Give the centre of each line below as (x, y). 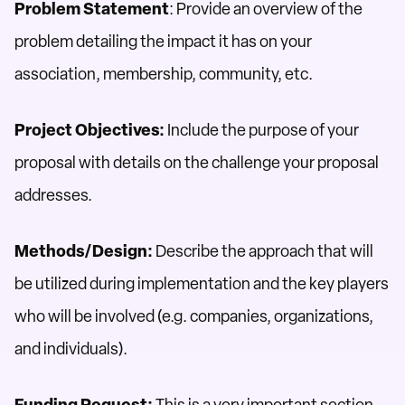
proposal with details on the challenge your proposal (197, 163)
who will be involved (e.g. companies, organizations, (194, 316)
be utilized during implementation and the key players (202, 284)
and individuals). (71, 349)
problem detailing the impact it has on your (163, 42)
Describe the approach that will (263, 251)
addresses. (53, 195)
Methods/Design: (84, 251)
